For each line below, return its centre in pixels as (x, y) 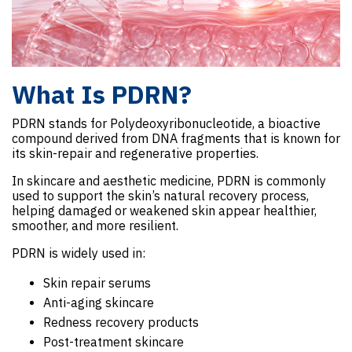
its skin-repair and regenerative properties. (135, 154)
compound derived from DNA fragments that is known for (176, 139)
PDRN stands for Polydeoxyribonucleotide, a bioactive (166, 124)
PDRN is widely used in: (79, 253)
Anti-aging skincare (99, 303)
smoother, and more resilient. (95, 226)
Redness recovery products (121, 323)
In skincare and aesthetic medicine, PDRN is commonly (169, 181)
